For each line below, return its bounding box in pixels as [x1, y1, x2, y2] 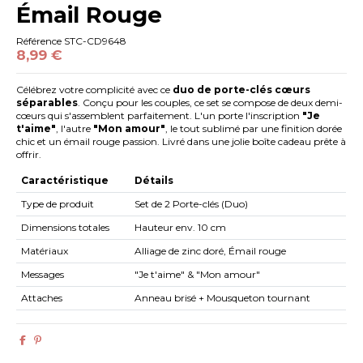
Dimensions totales [21, 220, 110, 233]
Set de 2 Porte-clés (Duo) [135, 197, 249, 210]
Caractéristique [21, 173, 109, 186]
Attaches [21, 291, 63, 304]
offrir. [16, 148, 42, 161]
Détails [135, 173, 174, 186]
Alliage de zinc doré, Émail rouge [135, 244, 287, 257]
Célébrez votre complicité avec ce [16, 83, 173, 96]
